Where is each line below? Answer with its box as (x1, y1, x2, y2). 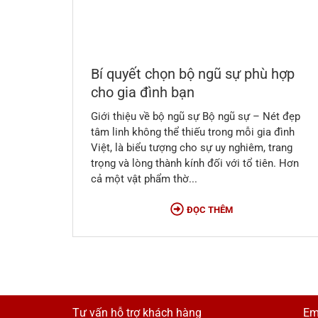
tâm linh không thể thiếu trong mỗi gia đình (91, 125, 295, 138)
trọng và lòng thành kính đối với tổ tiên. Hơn (91, 156, 299, 170)
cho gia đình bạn (91, 83, 194, 101)
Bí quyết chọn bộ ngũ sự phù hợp (91, 65, 295, 82)
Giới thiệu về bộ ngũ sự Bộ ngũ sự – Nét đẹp (91, 109, 300, 123)
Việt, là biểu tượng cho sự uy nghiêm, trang (91, 141, 292, 154)
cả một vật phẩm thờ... (91, 172, 197, 185)
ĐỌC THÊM (187, 204, 233, 215)
